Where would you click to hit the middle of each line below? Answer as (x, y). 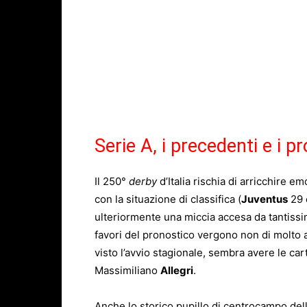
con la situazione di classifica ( (168, 199)
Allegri (177, 271)
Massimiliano (127, 271)
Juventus (265, 199)
